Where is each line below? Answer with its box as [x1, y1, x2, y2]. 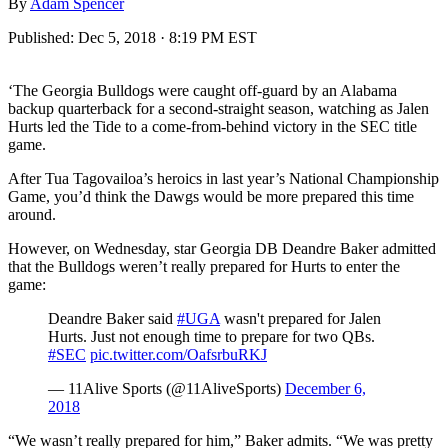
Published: [8, 28, 78, 46]
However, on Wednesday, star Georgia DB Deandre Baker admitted [8, 239, 436, 257]
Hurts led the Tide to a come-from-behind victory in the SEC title [8, 117, 417, 135]
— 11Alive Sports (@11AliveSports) [48, 379, 285, 397]
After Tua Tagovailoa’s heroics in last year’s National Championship [8, 169, 439, 187]
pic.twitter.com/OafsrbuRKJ [90, 345, 267, 363]
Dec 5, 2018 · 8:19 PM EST [78, 28, 257, 46]
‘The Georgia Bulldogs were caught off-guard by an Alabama [8, 81, 397, 99]
